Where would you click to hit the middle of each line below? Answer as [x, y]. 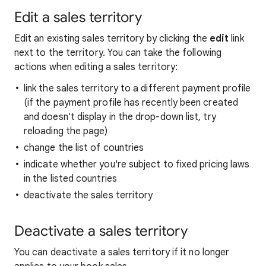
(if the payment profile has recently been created [131, 103]
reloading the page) [66, 131]
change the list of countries [84, 148]
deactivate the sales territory [88, 195]
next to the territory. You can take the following [118, 53]
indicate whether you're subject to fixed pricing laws [137, 164]
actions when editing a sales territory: [96, 67]
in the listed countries [70, 179]
